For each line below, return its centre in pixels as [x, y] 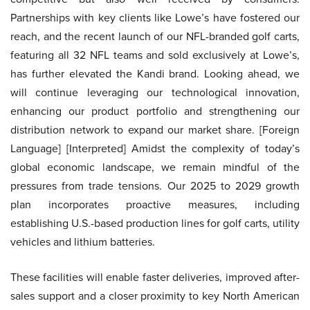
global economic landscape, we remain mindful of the [155, 167]
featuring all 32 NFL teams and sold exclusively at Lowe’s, [155, 55]
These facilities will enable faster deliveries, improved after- [155, 277]
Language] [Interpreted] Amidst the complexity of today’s [155, 148]
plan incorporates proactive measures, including [155, 204]
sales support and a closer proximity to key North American [155, 296]
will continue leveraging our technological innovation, [155, 92]
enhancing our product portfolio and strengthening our [155, 111]
